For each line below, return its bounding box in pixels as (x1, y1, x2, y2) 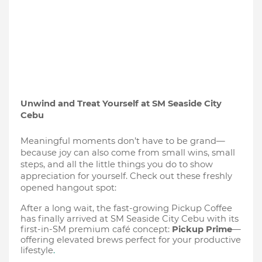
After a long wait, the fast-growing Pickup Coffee (20, 203, 232, 213)
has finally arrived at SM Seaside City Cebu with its (20, 213, 239, 224)
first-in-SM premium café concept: (20, 224, 172, 235)
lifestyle (20, 245, 53, 256)
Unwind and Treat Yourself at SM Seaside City (20, 98, 222, 109)
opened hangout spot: (20, 182, 116, 193)
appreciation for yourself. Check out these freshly (20, 171, 232, 181)
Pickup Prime (172, 224, 232, 235)
